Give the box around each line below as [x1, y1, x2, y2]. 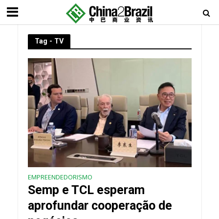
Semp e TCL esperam [27, 183, 145, 197]
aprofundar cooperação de [27, 198, 172, 213]
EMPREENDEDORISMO [27, 173, 92, 182]
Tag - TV [34, 37, 64, 45]
